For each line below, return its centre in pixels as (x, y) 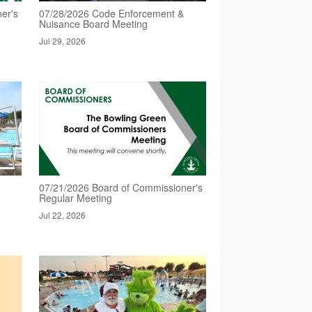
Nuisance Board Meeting (93, 24)
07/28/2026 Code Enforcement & (111, 13)
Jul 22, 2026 (62, 215)
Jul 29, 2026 (62, 41)
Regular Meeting (75, 198)
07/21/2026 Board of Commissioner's (120, 187)
